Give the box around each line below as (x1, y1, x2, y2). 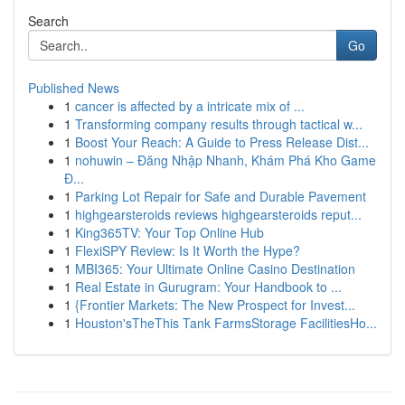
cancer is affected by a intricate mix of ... (75, 97, 305, 115)
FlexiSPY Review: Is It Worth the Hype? (75, 241, 300, 259)
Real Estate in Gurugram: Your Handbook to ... (75, 278, 342, 296)
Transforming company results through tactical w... (75, 115, 363, 133)
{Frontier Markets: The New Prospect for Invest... (75, 296, 355, 314)
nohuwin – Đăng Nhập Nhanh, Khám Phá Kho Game (75, 151, 376, 169)
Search (28, 12, 69, 30)
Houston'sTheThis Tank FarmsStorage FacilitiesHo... (75, 314, 377, 332)
